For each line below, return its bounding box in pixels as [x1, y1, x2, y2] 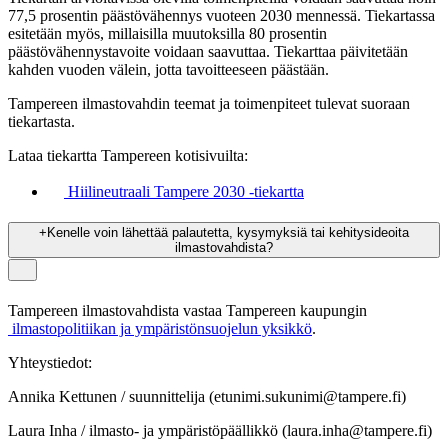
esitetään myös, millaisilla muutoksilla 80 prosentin [8, 25, 327, 43]
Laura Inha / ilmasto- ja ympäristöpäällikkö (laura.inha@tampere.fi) [8, 421, 432, 439]
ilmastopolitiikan [12, 319, 116, 337]
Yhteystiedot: [8, 353, 92, 371]
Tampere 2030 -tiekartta [150, 183, 304, 201]
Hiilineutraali [68, 183, 150, 201]
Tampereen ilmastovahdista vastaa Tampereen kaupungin [8, 301, 371, 319]
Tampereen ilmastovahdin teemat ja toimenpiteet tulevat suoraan [8, 95, 410, 113]
